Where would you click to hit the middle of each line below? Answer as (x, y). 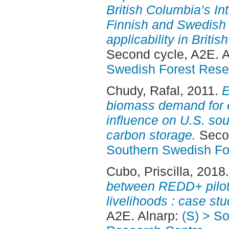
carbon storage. (151, 135)
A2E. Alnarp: (144, 215)
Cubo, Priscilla (148, 171)
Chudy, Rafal (143, 90)
